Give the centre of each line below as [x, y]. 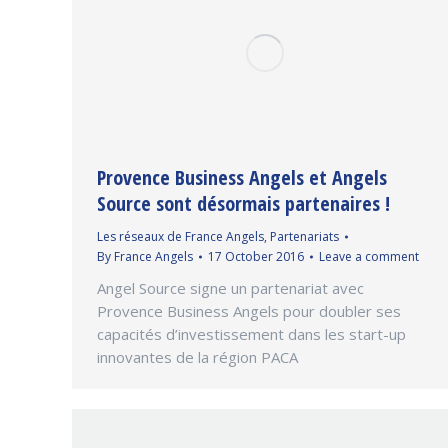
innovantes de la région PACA [197, 357]
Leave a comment [369, 257]
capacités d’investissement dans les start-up [251, 334]
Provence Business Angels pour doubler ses [249, 311]
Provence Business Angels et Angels [242, 178]
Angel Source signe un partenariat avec [230, 288]
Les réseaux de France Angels [180, 237]
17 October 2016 [256, 257]
